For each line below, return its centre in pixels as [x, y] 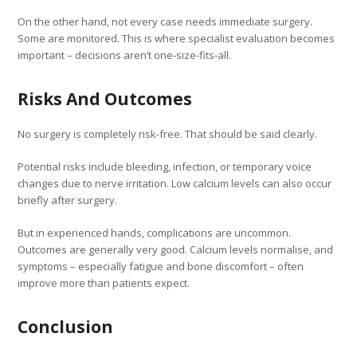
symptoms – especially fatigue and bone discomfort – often [161, 266]
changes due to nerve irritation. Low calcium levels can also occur [175, 183]
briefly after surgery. [68, 200]
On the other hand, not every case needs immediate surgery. [165, 21]
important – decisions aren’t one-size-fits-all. [125, 55]
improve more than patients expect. [104, 282]
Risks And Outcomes [105, 98]
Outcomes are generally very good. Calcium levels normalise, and [176, 249]
